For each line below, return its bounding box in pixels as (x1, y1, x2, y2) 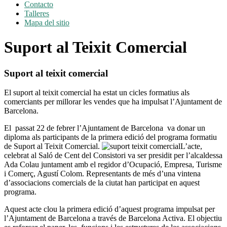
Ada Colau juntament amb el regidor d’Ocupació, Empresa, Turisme (4, 160, 222, 169)
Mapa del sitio (24, 18, 69, 27)
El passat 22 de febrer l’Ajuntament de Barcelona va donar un (4, 124, 205, 133)
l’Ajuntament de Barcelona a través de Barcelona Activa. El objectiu (4, 214, 222, 223)
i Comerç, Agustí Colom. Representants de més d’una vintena (4, 169, 201, 178)
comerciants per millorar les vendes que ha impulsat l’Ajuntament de (4, 97, 222, 106)
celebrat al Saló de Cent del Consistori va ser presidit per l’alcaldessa (4, 151, 222, 160)
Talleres (24, 9, 49, 18)
